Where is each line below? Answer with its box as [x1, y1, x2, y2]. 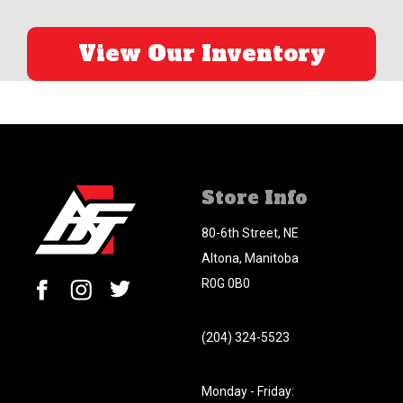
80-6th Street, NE [201, 225, 299, 240]
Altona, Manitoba [201, 250, 299, 265]
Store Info [201, 184, 308, 210]
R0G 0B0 [201, 275, 250, 291]
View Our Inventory [77, 38, 326, 68]
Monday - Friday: [201, 383, 294, 399]
